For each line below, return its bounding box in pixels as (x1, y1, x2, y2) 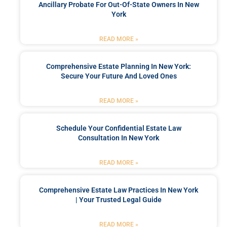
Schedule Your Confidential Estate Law (56, 124, 181, 132)
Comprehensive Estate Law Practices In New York (39, 185, 198, 194)
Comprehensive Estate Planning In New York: (46, 62, 191, 70)
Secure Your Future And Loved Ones (60, 71, 177, 80)
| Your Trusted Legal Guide (75, 195, 162, 204)
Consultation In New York (78, 133, 159, 142)
